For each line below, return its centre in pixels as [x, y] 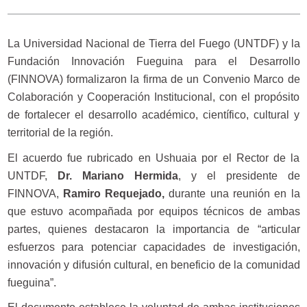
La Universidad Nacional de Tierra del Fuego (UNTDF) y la [153, 44]
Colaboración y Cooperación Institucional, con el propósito [153, 97]
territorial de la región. [60, 133]
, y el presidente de [239, 175]
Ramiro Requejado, [114, 193]
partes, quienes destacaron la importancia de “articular [153, 229]
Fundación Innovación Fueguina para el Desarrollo [153, 62]
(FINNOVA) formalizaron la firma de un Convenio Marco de [153, 79]
